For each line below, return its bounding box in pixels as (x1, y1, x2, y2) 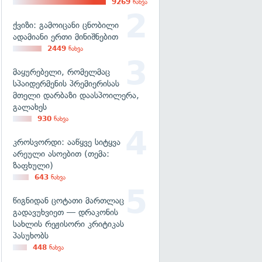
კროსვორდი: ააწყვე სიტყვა (13, 137, 120, 147)
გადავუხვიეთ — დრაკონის (13, 207, 118, 218)
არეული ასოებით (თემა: (13, 149, 109, 159)
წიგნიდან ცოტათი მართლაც (13, 195, 124, 206)
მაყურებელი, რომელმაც (13, 67, 110, 77)
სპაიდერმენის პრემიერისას (13, 78, 119, 89)
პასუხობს (13, 230, 49, 241)
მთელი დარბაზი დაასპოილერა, (13, 90, 139, 101)
